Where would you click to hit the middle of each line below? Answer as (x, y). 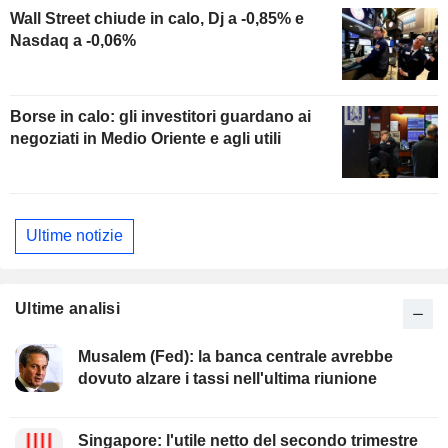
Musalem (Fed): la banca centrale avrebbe (235, 356)
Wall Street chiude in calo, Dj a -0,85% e (157, 18)
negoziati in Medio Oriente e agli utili (145, 138)
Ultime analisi (67, 308)
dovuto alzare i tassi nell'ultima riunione (227, 378)
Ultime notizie (74, 236)
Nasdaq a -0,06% (73, 40)
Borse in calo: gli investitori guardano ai (160, 116)
